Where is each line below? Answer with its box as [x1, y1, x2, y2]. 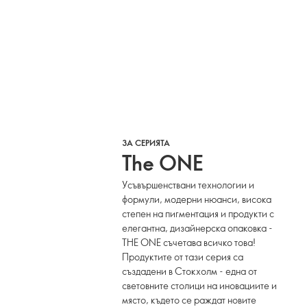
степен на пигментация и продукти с [122, 207, 275, 220]
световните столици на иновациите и [122, 279, 278, 292]
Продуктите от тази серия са [122, 250, 244, 263]
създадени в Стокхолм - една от [122, 265, 258, 278]
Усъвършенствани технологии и [122, 178, 255, 191]
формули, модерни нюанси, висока [122, 193, 272, 206]
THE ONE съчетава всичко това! [122, 236, 256, 249]
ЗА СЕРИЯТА [122, 137, 171, 148]
